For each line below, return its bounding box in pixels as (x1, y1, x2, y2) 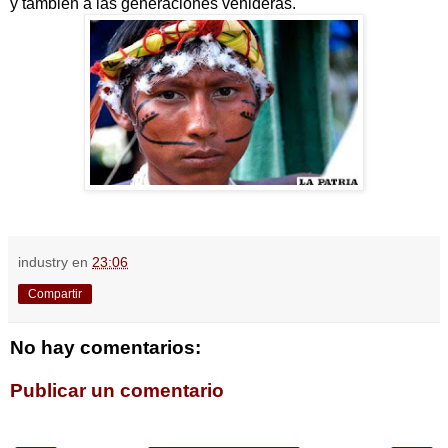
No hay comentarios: (10, 336, 201, 358)
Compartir (28, 286, 82, 301)
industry (18, 253, 68, 270)
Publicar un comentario (10, 380, 224, 402)
